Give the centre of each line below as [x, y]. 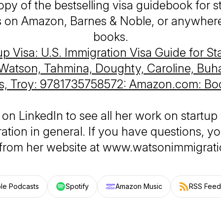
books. [110, 37]
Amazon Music [139, 186]
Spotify [77, 186]
